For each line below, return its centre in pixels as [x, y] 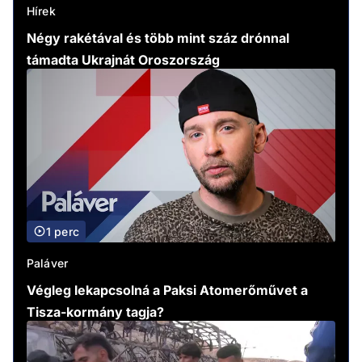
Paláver [48, 263]
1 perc [63, 231]
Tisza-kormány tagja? [95, 311]
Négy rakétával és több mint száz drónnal [158, 38]
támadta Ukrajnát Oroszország [123, 59]
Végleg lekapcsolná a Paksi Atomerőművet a [167, 290]
